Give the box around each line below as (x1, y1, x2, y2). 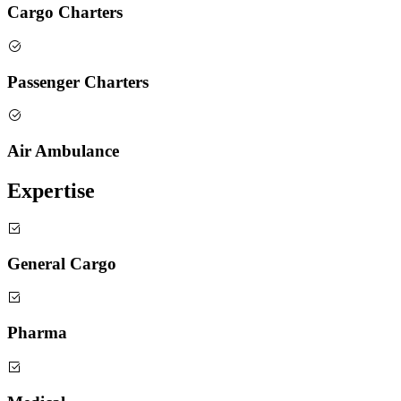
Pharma (7, 323, 67, 343)
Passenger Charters (7, 72, 149, 91)
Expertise (7, 179, 95, 203)
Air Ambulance (7, 141, 119, 161)
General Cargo (7, 253, 116, 273)
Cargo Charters (7, 3, 123, 22)
